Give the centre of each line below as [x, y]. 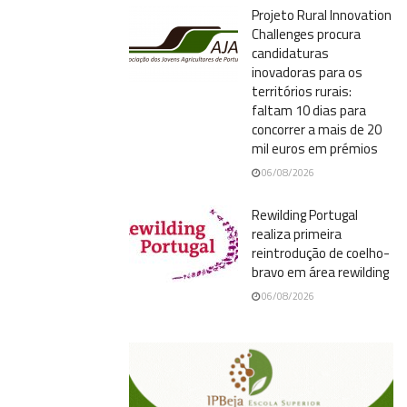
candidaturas [290, 53]
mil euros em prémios [315, 148]
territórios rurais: [302, 91]
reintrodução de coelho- [321, 253]
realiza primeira [297, 233]
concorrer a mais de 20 [317, 129]
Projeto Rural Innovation [322, 15]
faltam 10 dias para [309, 110]
